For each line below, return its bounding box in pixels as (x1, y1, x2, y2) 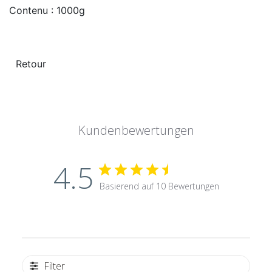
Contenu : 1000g (9, 4, 85, 17)
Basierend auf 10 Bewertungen (99, 180, 219, 192)
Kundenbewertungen (78, 122, 194, 139)
